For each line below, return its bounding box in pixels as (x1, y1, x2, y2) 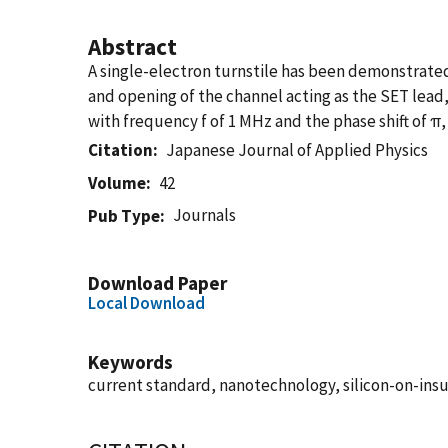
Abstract (88, 32, 177, 61)
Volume (88, 172, 146, 194)
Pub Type (88, 205, 160, 227)
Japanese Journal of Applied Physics (166, 139, 429, 161)
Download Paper (88, 271, 227, 295)
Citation (88, 139, 153, 161)
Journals (173, 204, 237, 226)
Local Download (88, 292, 205, 314)
